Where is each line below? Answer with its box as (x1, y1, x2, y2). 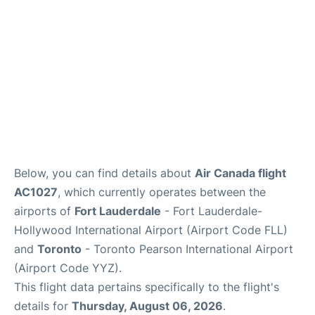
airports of (14, 204, 75, 218)
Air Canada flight (195, 166, 286, 180)
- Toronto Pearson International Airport (82, 242, 293, 256)
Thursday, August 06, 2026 (72, 299, 223, 313)
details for (14, 299, 72, 313)
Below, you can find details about (14, 166, 195, 180)
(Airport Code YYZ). (14, 261, 122, 275)
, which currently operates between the (58, 185, 266, 199)
